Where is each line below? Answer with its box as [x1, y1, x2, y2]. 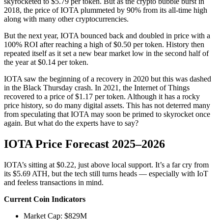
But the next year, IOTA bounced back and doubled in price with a [4, 31, 210, 40]
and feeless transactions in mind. [4, 178, 104, 187]
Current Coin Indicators [4, 194, 85, 203]
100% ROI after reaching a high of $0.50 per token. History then [4, 40, 204, 49]
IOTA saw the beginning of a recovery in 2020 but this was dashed [4, 74, 211, 83]
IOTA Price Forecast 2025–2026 [4, 137, 165, 150]
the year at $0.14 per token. [4, 57, 88, 66]
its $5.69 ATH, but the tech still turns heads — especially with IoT [4, 169, 208, 178]
